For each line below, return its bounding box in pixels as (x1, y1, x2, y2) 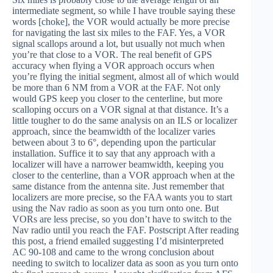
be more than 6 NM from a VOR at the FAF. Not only (12, 82, 221, 93)
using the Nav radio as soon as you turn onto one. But (12, 203, 219, 213)
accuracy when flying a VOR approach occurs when (12, 60, 214, 71)
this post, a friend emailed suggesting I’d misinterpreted (12, 236, 224, 246)
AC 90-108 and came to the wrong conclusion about (12, 247, 214, 257)
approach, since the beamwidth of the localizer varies (12, 126, 215, 136)
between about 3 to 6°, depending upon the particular (12, 137, 216, 147)
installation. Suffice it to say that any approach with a (12, 148, 215, 158)
